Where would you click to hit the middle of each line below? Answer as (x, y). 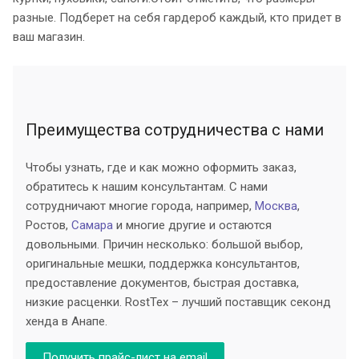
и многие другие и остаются (192, 225)
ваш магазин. (49, 36)
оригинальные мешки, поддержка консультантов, (163, 263)
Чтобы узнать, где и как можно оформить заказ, (161, 167)
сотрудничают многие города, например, (140, 206)
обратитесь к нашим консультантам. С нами (147, 186)
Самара (92, 225)
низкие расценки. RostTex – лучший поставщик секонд (178, 302)
